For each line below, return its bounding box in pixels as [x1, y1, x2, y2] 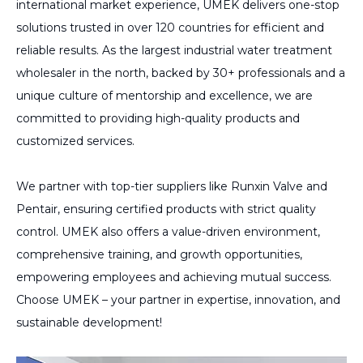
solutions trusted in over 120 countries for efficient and [16, 19, 324, 35]
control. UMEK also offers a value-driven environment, [16, 224, 320, 239]
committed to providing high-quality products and [16, 110, 300, 126]
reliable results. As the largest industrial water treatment [16, 42, 332, 58]
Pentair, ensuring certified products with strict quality [16, 201, 316, 216]
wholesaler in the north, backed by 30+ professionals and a [16, 65, 345, 80]
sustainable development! [16, 314, 162, 330]
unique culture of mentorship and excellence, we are [16, 88, 313, 103]
